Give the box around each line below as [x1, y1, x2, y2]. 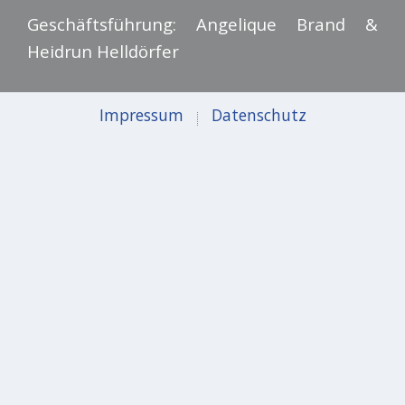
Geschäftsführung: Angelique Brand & [27, 13, 378, 35]
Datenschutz [211, 104, 306, 126]
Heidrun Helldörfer [27, 40, 179, 62]
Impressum [99, 104, 184, 126]
